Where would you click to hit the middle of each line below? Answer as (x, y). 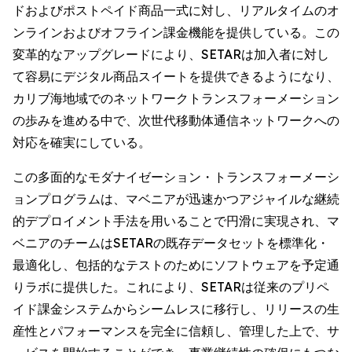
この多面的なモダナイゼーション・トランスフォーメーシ (176, 177)
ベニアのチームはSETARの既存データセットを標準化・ (171, 243)
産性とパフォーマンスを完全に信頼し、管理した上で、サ (176, 331)
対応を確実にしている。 (82, 142)
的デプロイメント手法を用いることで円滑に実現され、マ (176, 221)
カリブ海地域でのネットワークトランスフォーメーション (176, 98)
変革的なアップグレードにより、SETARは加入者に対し (171, 54)
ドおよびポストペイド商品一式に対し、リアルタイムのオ (176, 10)
